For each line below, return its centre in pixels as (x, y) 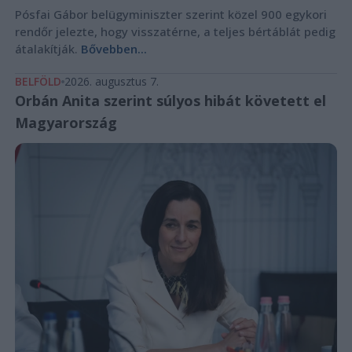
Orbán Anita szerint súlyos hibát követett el (170, 101)
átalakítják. (48, 49)
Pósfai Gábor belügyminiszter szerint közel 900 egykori (170, 15)
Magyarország (66, 123)
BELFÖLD (38, 82)
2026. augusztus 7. (111, 82)
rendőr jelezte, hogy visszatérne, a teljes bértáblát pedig (175, 32)
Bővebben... (114, 49)
